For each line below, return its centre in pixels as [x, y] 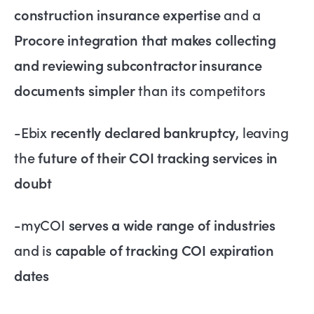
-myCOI [41, 225]
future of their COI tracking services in [158, 157]
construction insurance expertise [117, 14]
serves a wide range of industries [172, 225]
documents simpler [75, 90]
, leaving [262, 132]
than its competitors [200, 90]
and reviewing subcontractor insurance [138, 65]
